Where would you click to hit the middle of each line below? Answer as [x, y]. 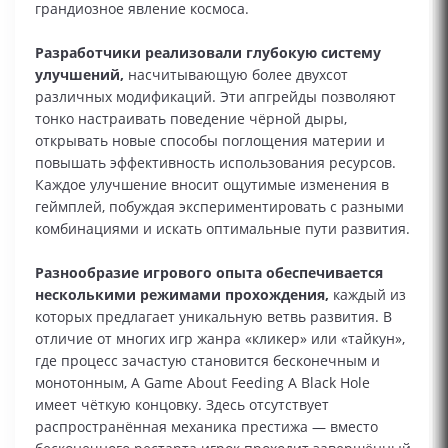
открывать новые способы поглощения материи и [210, 140]
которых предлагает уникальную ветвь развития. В [213, 316]
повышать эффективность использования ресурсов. [215, 162]
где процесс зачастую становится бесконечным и [207, 360]
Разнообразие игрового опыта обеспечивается [209, 272]
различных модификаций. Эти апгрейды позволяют [215, 96]
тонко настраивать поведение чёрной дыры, [191, 118]
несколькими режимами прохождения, [182, 294]
